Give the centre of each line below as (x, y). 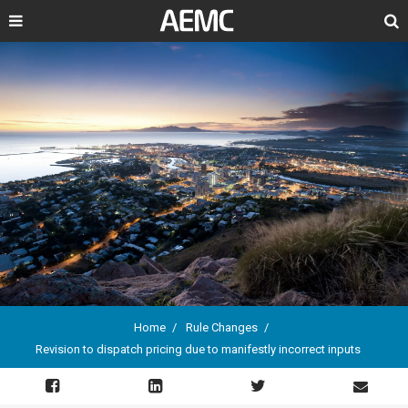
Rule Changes (221, 327)
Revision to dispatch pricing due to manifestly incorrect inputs (198, 349)
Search (377, 22)
